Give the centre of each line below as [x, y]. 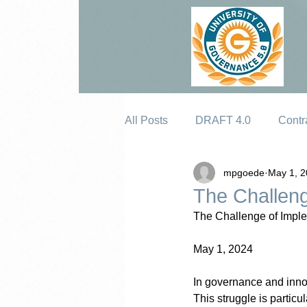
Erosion [171, 175]
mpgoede [244, 172]
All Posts [146, 120]
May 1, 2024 [223, 249]
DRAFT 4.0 [223, 120]
